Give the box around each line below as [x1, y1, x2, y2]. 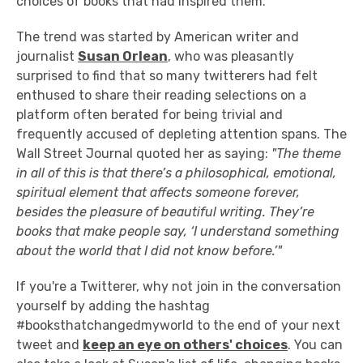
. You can [288, 337, 343, 352]
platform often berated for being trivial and [16, 107, 283, 122]
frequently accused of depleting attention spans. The [16, 126, 347, 142]
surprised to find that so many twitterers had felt [16, 68, 318, 83]
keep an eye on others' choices [83, 337, 288, 352]
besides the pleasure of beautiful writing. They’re [16, 204, 314, 220]
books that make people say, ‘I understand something [16, 224, 340, 239]
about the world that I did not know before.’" [16, 243, 282, 258]
